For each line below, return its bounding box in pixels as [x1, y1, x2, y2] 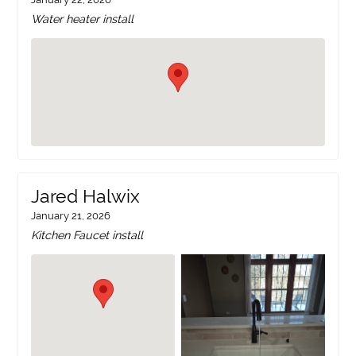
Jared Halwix [31, 186, 141, 207]
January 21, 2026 [31, 210, 111, 222]
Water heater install [31, 11, 134, 25]
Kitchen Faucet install [31, 228, 144, 242]
